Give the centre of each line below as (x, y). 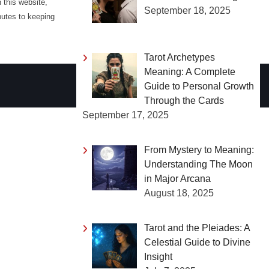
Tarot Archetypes (180, 57)
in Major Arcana (177, 178)
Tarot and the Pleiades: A (197, 228)
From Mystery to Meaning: (199, 150)
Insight (158, 256)
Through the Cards (184, 100)
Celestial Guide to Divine (197, 242)
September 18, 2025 (187, 10)
